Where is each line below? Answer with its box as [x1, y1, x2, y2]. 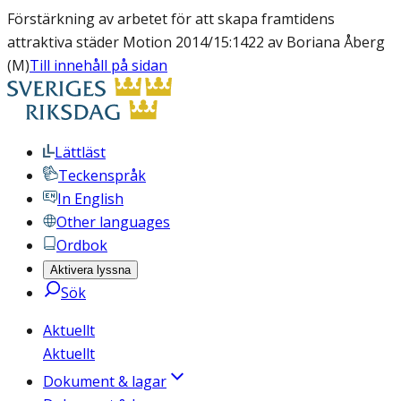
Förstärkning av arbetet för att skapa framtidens [7, 9, 335, 29]
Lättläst [55, 142, 106, 162]
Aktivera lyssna [50, 263, 131, 277]
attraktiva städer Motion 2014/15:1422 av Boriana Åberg [7, 32, 385, 52]
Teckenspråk [58, 166, 146, 185]
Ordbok [56, 235, 107, 255]
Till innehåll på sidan [30, 55, 167, 75]
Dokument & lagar [43, 371, 166, 391]
